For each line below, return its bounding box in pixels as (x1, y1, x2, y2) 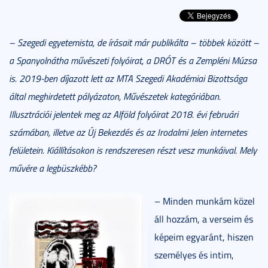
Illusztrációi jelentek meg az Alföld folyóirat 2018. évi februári (9, 107, 238, 121)
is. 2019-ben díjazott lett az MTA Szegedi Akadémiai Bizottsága (9, 71, 247, 85)
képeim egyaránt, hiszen (154, 230, 254, 243)
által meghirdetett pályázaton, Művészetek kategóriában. (9, 89, 221, 103)
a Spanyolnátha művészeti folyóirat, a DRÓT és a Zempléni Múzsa (9, 53, 257, 67)
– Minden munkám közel (154, 194, 255, 208)
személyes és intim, (154, 248, 234, 261)
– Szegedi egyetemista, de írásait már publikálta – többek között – (9, 35, 259, 49)
